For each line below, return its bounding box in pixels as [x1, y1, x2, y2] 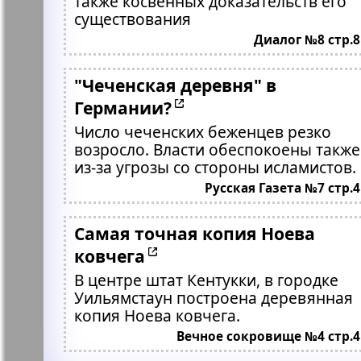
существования [73, 8, 191, 30]
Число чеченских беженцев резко [73, 121, 331, 143]
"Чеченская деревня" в [73, 73, 276, 97]
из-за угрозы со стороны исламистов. [73, 156, 356, 178]
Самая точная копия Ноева [73, 222, 315, 245]
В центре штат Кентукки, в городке [73, 269, 338, 291]
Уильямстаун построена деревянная [73, 287, 353, 309]
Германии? [73, 96, 172, 119]
